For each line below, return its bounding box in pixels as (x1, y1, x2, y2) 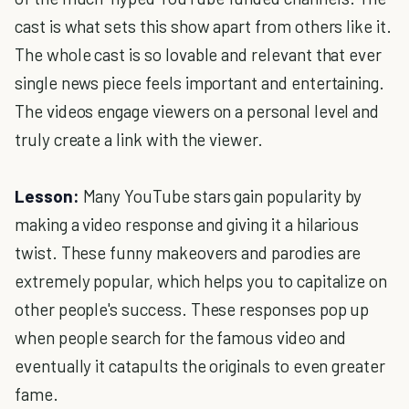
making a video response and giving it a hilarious (15, 214, 360, 235)
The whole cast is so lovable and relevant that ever (15, 44, 383, 65)
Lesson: (15, 185, 83, 206)
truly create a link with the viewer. (15, 129, 263, 150)
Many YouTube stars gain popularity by (82, 185, 362, 206)
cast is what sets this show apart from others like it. (15, 16, 392, 37)
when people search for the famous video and (15, 327, 346, 348)
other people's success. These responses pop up (15, 299, 370, 320)
